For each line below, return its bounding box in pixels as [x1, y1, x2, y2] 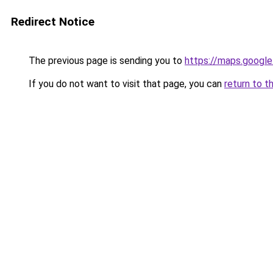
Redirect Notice [11, 15, 94, 29]
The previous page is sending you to [26, 55, 185, 66]
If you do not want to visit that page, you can [26, 78, 224, 90]
